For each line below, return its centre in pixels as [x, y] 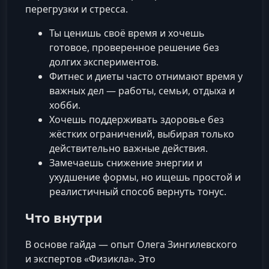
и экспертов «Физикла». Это [90, 259]
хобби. [65, 105]
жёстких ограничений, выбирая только [142, 134]
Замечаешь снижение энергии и [126, 163]
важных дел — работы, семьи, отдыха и [142, 91]
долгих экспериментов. [104, 62]
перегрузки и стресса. [77, 9]
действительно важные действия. [128, 149]
